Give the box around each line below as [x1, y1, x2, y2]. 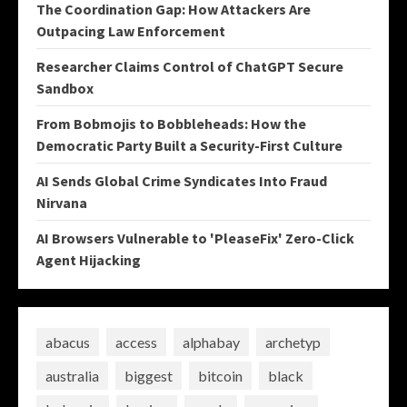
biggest [124, 366, 173, 384]
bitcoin [198, 366, 243, 384]
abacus [45, 333, 90, 351]
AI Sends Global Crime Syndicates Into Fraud [36, 172, 327, 191]
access [115, 333, 157, 351]
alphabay [183, 333, 240, 351]
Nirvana [36, 194, 87, 213]
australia [45, 366, 99, 384]
